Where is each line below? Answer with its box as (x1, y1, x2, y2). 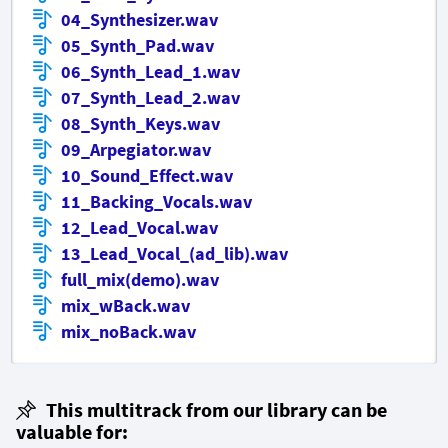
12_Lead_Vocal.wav (61, 216, 218, 240)
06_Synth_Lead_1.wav (61, 60, 240, 84)
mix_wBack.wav (61, 294, 190, 318)
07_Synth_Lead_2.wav (61, 86, 240, 110)
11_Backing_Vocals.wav (61, 190, 252, 214)
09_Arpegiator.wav (61, 138, 211, 162)
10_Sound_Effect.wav (61, 164, 233, 188)
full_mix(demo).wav (61, 268, 219, 292)
